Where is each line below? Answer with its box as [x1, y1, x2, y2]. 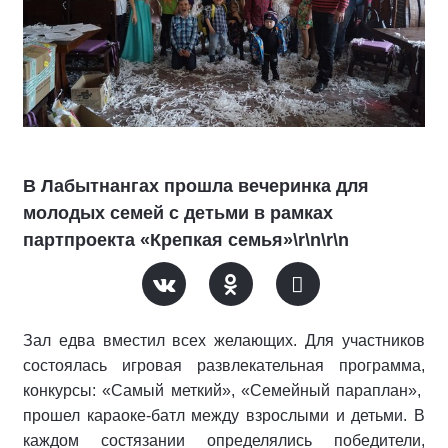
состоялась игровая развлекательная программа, [23, 357, 425, 374]
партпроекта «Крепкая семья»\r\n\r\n [23, 230, 349, 250]
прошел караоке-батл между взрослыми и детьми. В [23, 407, 425, 424]
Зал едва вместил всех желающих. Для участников [23, 332, 425, 349]
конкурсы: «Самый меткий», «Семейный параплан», [23, 382, 425, 399]
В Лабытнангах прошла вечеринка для [23, 176, 369, 196]
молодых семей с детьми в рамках [23, 203, 333, 223]
